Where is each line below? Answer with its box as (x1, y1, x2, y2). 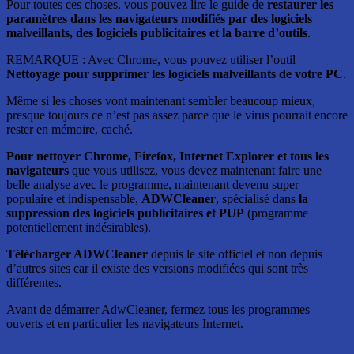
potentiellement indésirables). (6, 220, 151, 234)
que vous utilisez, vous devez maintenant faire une (69, 163, 322, 177)
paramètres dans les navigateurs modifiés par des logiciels (6, 11, 312, 25)
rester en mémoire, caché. (6, 122, 133, 136)
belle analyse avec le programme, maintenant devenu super (6, 177, 299, 191)
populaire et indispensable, (6, 191, 141, 205)
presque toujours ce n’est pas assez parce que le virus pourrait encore (6, 107, 348, 122)
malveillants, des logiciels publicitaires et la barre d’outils (6, 25, 307, 40)
